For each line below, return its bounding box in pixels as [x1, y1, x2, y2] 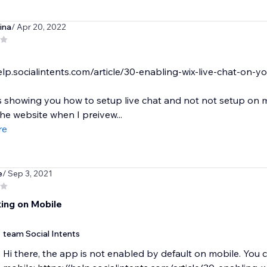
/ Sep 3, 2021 [2, 168, 52, 179]
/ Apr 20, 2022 [11, 21, 66, 33]
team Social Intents [2, 228, 80, 240]
